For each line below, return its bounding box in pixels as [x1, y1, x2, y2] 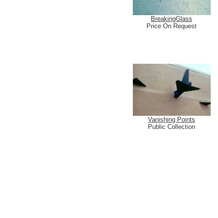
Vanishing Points [148, 116, 195, 123]
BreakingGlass [151, 15, 192, 22]
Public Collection [148, 123, 195, 130]
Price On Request [146, 22, 197, 30]
